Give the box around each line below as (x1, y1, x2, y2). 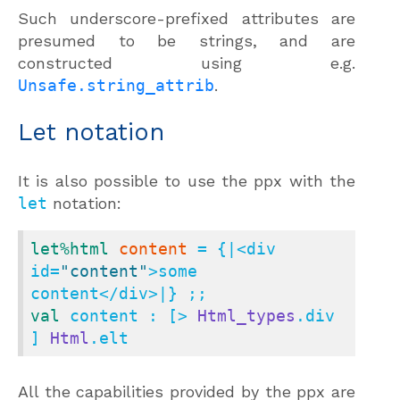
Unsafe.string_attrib (18, 75, 214, 95)
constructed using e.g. (18, 53, 355, 72)
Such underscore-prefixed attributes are (18, 8, 355, 28)
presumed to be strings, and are (18, 30, 355, 50)
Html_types (197, 305, 296, 325)
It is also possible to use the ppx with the (18, 171, 355, 190)
